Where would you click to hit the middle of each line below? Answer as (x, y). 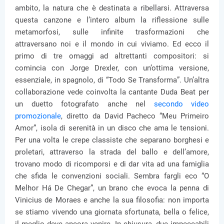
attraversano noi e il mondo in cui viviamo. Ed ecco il (112, 44)
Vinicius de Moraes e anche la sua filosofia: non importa (112, 200)
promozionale (38, 116)
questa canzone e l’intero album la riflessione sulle (112, 20)
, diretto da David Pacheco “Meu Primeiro (135, 116)
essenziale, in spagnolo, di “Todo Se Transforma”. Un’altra (112, 80)
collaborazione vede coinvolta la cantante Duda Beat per (112, 92)
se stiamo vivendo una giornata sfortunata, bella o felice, (112, 212)
